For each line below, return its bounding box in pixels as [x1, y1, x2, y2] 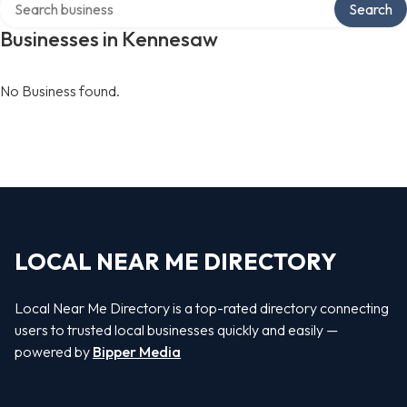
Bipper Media [93, 342, 181, 362]
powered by [15, 342, 93, 362]
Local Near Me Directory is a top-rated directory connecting [15, 299, 389, 318]
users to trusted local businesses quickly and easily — [15, 321, 338, 340]
